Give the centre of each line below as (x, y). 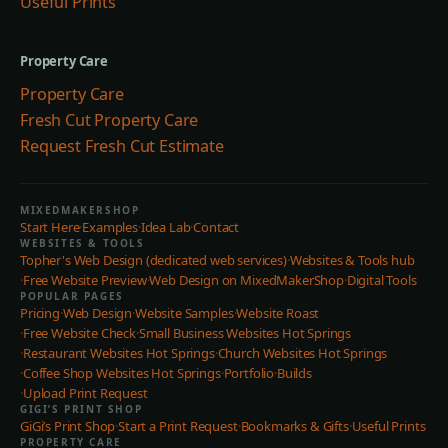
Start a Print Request (178, 426)
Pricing (40, 313)
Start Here (50, 227)
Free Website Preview (84, 280)
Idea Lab (165, 227)
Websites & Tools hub (352, 260)
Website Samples (184, 313)
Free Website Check (79, 333)
